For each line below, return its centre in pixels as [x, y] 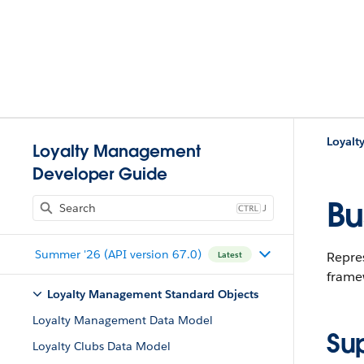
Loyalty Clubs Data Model [102, 346]
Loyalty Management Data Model [123, 320]
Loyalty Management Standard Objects [153, 294]
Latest [230, 254]
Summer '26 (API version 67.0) [118, 254]
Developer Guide [100, 174]
